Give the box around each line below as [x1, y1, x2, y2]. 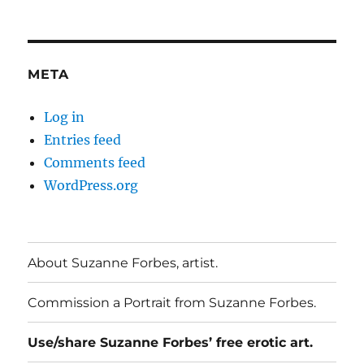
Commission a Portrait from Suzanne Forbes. [28, 294, 317, 310]
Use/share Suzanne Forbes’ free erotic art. [28, 334, 314, 350]
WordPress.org [44, 177, 139, 194]
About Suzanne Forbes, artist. [28, 254, 219, 271]
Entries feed [44, 132, 122, 149]
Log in [44, 109, 85, 126]
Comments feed [44, 154, 146, 171]
